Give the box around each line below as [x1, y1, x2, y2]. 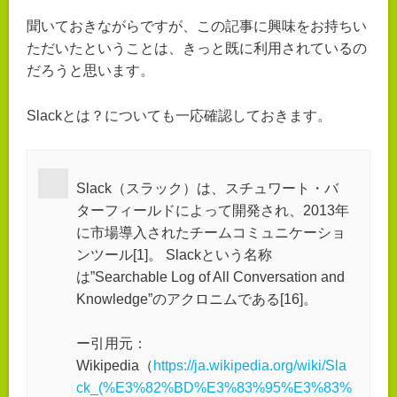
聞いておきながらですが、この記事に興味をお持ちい [27, 19, 367, 35]
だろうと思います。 [27, 63, 154, 79]
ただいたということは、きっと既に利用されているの [27, 41, 367, 57]
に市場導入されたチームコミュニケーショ [76, 224, 346, 240]
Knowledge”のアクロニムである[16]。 [76, 291, 317, 307]
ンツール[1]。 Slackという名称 [76, 246, 272, 262]
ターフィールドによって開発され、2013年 [76, 202, 349, 218]
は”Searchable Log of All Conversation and [76, 269, 345, 284]
